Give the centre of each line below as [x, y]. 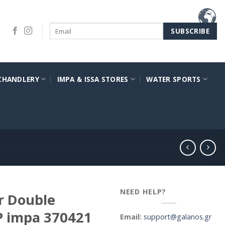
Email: [131, 216]
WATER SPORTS [174, 79]
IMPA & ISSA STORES [93, 79]
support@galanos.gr [178, 216]
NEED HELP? [143, 192]
